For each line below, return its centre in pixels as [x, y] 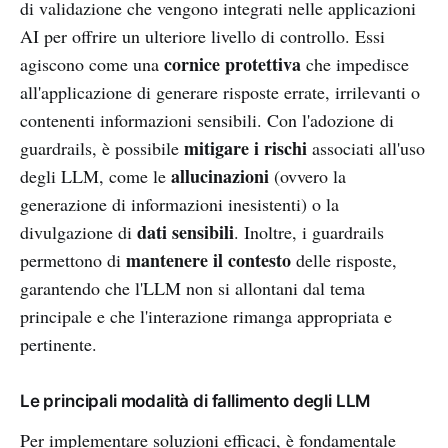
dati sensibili [185, 231]
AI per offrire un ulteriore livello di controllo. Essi [202, 35]
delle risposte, [344, 259]
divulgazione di [78, 231]
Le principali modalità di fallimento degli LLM [195, 400]
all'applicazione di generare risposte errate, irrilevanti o [220, 91]
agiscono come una [92, 63]
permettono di [73, 259]
